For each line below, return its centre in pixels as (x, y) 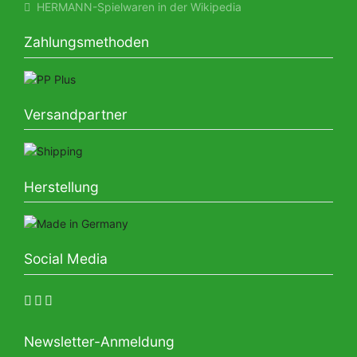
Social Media (66, 259)
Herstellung (61, 186)
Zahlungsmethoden (86, 42)
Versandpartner (76, 114)
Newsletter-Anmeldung (99, 342)
